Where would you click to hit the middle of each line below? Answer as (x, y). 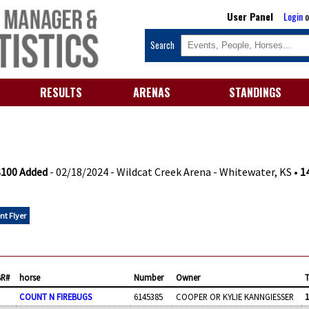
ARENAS (152, 92)
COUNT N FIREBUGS (56, 296)
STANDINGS (255, 92)
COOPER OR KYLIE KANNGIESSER (235, 296)
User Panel (250, 16)
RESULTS (61, 92)
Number (149, 277)
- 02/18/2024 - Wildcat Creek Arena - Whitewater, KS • (174, 172)
